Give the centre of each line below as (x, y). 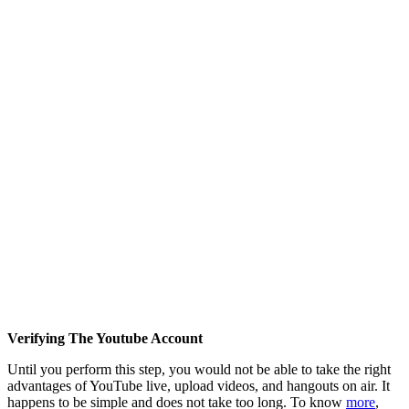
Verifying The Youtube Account (105, 338)
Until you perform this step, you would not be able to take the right (199, 369)
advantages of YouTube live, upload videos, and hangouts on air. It (199, 385)
